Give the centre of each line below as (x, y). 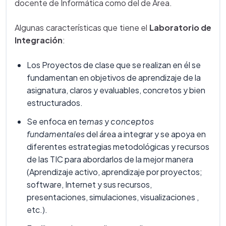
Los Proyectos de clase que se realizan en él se (114, 65)
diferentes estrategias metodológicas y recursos (118, 147)
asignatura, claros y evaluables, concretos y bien (116, 90)
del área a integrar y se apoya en (145, 134)
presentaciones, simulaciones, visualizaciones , (113, 197)
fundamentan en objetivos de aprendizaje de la (114, 77)
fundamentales (56, 134)
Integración (39, 40)
